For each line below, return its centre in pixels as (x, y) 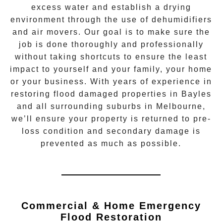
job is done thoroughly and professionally (111, 44)
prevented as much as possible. (111, 143)
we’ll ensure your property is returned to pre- (111, 118)
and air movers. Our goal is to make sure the (111, 32)
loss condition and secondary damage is (111, 131)
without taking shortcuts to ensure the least (111, 56)
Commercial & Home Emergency (111, 205)
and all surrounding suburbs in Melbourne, (111, 106)
